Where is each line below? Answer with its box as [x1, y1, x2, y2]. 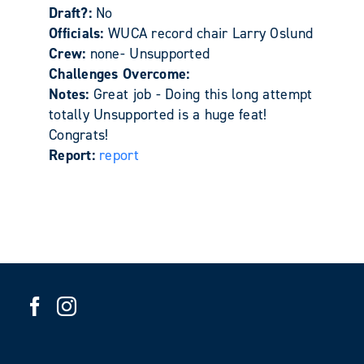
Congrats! [49, 124, 109, 145]
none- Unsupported [89, 43, 210, 63]
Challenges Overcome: [49, 63, 190, 84]
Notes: [49, 84, 93, 104]
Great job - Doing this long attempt [93, 84, 313, 104]
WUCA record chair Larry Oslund [107, 23, 314, 43]
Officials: [49, 23, 108, 43]
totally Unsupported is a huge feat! [49, 104, 267, 124]
